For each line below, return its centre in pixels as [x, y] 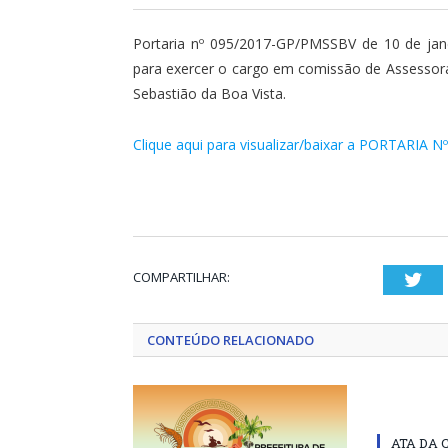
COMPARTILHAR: [181, 276]
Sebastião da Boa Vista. [209, 93]
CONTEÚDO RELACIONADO [230, 339]
